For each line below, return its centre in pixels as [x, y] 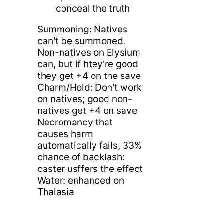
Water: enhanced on [80, 180]
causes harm [65, 134]
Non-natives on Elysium [89, 53]
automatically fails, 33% [89, 146]
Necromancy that [75, 122]
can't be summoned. [81, 41]
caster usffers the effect [90, 169]
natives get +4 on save [87, 111]
